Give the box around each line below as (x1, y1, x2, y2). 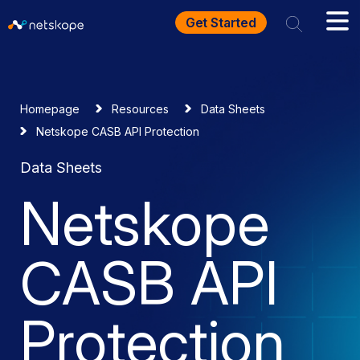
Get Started (185, 14, 256, 31)
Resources (112, 102, 169, 116)
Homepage (20, 102, 80, 116)
